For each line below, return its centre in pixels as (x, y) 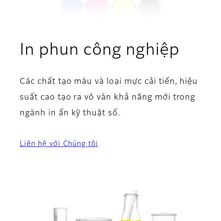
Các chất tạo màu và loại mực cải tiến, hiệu (109, 82)
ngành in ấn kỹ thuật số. (70, 114)
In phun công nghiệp (100, 51)
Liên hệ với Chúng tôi (59, 144)
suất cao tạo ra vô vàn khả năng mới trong (108, 98)
